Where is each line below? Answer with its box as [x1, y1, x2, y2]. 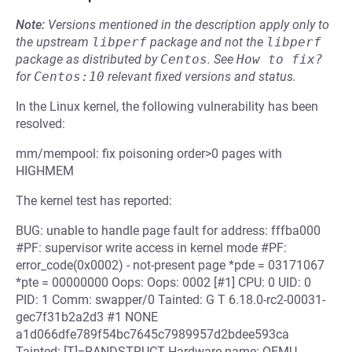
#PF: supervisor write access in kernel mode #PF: [16, 240, 287, 255]
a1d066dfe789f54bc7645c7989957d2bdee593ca [16, 327, 289, 342]
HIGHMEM [16, 163, 74, 178]
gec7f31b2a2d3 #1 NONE [16, 310, 158, 324]
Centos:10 [34, 69, 104, 84]
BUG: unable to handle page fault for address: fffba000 [16, 223, 321, 238]
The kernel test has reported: [16, 193, 172, 208]
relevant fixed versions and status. [104, 69, 296, 84]
